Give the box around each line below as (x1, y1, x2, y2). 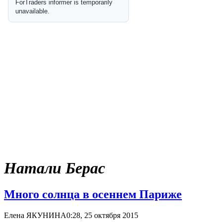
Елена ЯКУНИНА (4, 211, 66, 220)
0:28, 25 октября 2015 (66, 211, 138, 220)
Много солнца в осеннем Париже (4, 188, 182, 201)
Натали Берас (4, 159, 105, 177)
